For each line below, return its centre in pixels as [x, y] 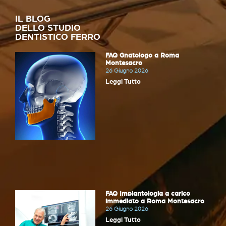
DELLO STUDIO [48, 29]
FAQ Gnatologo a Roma [143, 56]
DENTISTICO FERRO [58, 38]
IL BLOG [33, 19]
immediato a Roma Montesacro [155, 201]
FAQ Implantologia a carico [148, 194]
